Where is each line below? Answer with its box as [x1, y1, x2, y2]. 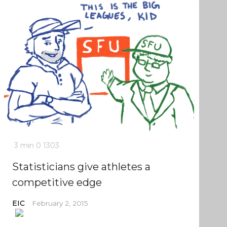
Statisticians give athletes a [12, 161, 150, 173]
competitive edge [12, 176, 102, 188]
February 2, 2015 [31, 199, 88, 207]
